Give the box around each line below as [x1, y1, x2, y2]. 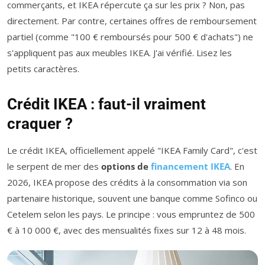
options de [101, 160, 151, 172]
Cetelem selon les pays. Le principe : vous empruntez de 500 [7, 208, 255, 220]
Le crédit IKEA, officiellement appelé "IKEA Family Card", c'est [7, 144, 257, 156]
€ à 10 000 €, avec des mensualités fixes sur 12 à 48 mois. [7, 224, 246, 236]
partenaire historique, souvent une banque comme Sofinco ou [7, 192, 257, 204]
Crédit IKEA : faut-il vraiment [7, 95, 206, 113]
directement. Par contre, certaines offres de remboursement [7, 14, 257, 27]
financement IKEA [151, 160, 230, 172]
